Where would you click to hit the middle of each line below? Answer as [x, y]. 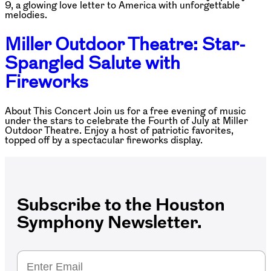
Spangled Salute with [93, 63]
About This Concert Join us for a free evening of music [126, 110]
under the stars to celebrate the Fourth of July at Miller [126, 120]
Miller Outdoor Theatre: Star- [125, 44]
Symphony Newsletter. [109, 221]
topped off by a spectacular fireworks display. [104, 139]
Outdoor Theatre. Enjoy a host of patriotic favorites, [119, 130]
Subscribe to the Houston [121, 204]
